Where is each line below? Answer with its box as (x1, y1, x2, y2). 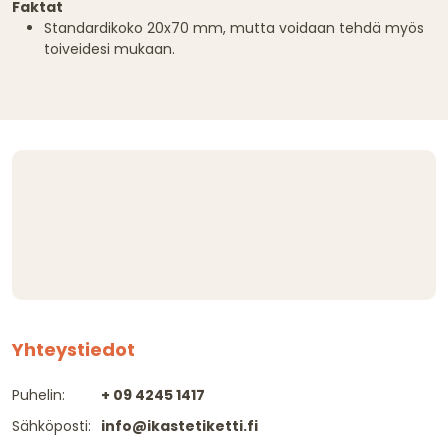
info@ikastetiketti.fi (101, 415, 258, 436)
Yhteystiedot (12, 336, 135, 362)
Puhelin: (12, 384, 65, 405)
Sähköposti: (12, 415, 91, 436)
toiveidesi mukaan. (44, 38, 175, 59)
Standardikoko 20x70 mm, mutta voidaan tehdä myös (44, 17, 424, 38)
